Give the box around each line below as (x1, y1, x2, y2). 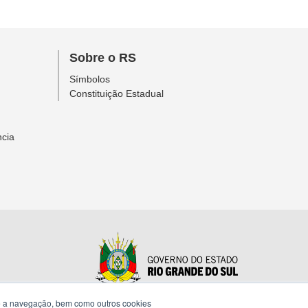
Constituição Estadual (69, 87, 164, 99)
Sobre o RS (69, 50, 136, 65)
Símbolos (69, 73, 110, 85)
